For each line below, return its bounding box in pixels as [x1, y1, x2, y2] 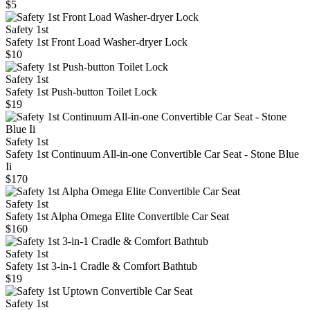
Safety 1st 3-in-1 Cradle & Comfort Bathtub [6, 260, 197, 273]
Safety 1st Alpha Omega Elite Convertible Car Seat [6, 210, 229, 223]
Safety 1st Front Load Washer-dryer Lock [6, 36, 188, 48]
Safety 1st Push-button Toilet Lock [6, 86, 157, 98]
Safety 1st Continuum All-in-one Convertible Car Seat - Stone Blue [6, 148, 299, 161]
